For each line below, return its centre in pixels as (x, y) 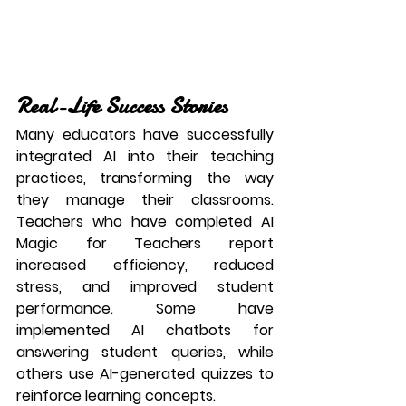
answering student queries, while (145, 352)
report (238, 243)
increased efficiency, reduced (145, 265)
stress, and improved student (145, 287)
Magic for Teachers (109, 243)
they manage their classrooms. (145, 200)
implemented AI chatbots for (145, 330)
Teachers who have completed (139, 222)
